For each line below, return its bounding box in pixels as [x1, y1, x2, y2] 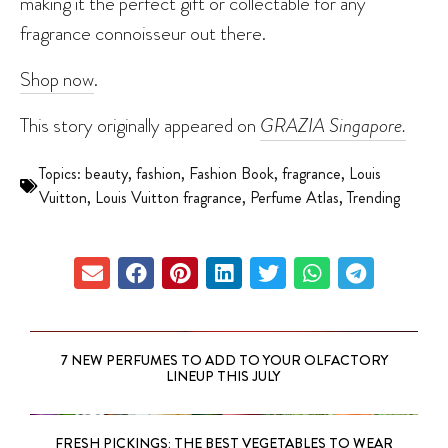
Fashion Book [189, 162, 274, 186]
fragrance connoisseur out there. [20, 19, 266, 48]
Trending [347, 186, 400, 210]
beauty [85, 162, 128, 186]
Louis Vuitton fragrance [95, 186, 242, 210]
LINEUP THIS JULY [165, 366, 283, 387]
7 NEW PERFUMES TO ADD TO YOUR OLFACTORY [60, 350, 388, 371]
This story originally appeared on [20, 111, 260, 140]
